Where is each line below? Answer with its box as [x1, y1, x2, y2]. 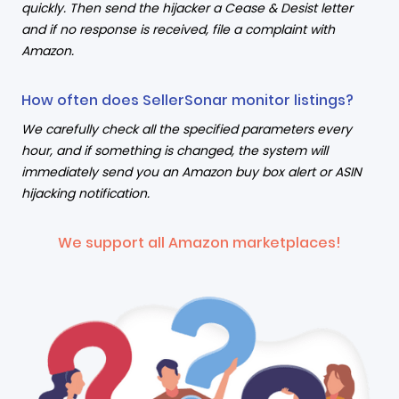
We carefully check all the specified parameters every [21, 119, 352, 138]
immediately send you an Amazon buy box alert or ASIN [21, 162, 362, 181]
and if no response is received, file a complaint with [21, 20, 335, 38]
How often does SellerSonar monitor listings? [21, 89, 354, 110]
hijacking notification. [21, 183, 150, 202]
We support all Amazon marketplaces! [58, 232, 341, 253]
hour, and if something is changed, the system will [21, 141, 328, 159]
